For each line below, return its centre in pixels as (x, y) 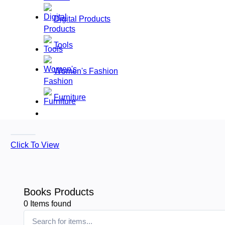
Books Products (59, 192)
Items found (50, 203)
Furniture (70, 97)
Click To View (35, 145)
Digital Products (82, 19)
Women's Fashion (86, 71)
